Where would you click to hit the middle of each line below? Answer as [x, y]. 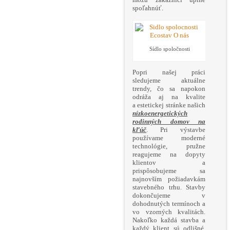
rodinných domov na [169, 122]
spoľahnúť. [148, 8]
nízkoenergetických [160, 113]
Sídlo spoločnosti [169, 49]
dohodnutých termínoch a [169, 204]
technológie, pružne [169, 146]
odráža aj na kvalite [169, 97]
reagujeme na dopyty [169, 155]
